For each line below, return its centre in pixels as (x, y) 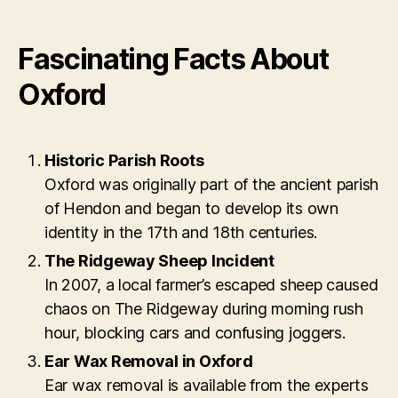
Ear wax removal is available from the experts (207, 385)
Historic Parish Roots (124, 160)
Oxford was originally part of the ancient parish (212, 184)
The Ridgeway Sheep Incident (159, 260)
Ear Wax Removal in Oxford (149, 361)
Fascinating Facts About (173, 59)
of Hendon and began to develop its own (191, 208)
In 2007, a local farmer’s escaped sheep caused (211, 284)
